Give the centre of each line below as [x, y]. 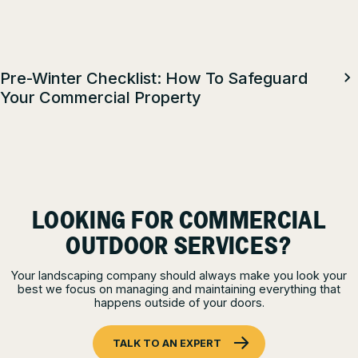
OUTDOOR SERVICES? [179, 248]
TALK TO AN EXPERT [167, 343]
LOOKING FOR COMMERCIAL [179, 222]
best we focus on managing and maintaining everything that [179, 288]
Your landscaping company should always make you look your [179, 275]
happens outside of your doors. [179, 302]
